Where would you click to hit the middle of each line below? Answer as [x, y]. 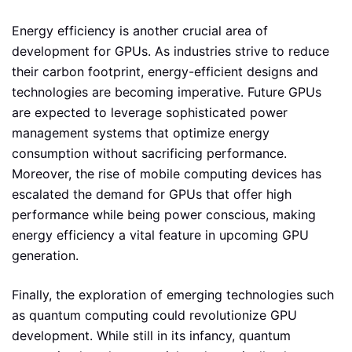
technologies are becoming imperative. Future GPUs [167, 92]
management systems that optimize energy [141, 132]
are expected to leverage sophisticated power [150, 112]
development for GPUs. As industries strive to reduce [170, 51]
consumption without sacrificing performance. [149, 153]
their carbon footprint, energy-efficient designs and [165, 71]
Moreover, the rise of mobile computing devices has [167, 173]
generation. [45, 255]
